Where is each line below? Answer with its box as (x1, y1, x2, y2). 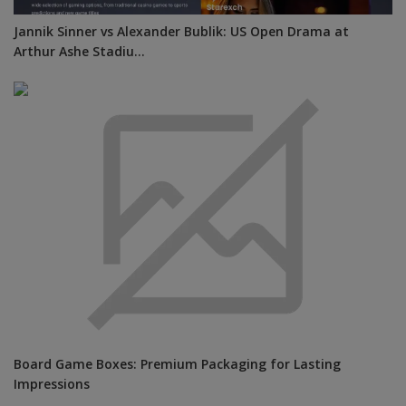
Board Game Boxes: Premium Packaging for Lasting (14, 354, 341, 377)
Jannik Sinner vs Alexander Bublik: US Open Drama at (14, 23, 349, 45)
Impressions (14, 374, 90, 397)
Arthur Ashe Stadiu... (14, 43, 145, 65)
